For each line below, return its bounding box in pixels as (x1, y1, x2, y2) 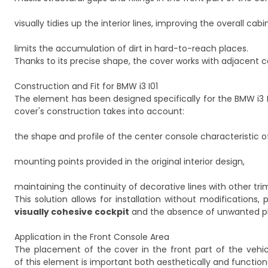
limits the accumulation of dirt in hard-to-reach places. (14, 42, 248, 54)
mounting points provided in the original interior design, (14, 156, 245, 167)
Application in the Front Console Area (14, 231, 169, 243)
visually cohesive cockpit (14, 206, 129, 218)
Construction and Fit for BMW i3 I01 (14, 80, 158, 92)
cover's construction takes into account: (14, 105, 184, 117)
